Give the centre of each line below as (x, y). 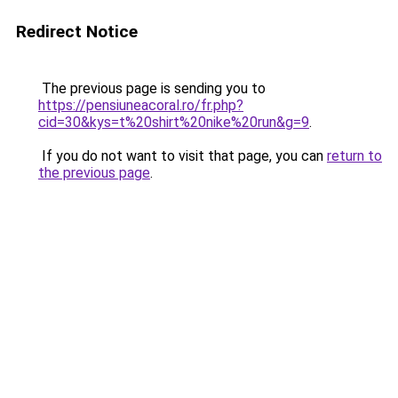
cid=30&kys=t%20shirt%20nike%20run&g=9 (174, 122)
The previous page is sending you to (152, 88)
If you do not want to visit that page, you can (183, 156)
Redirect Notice (77, 32)
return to (354, 156)
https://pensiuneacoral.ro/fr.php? (141, 105)
